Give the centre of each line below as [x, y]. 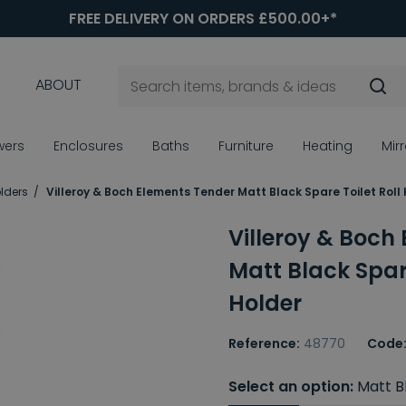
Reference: [264, 344]
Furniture [246, 146]
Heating [328, 146]
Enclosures [88, 146]
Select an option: [291, 387]
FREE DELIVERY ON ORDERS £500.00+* [203, 19]
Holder [265, 304]
